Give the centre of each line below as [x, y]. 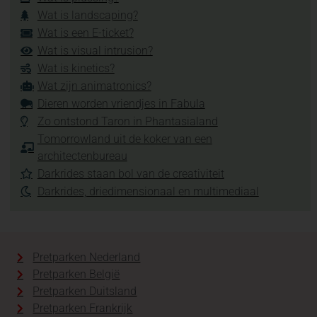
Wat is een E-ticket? [85, 33]
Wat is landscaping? [87, 15]
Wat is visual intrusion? [95, 50]
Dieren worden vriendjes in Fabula [121, 103]
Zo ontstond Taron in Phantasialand [127, 121]
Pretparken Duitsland [85, 291]
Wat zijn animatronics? [94, 86]
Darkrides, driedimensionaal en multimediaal [148, 191]
